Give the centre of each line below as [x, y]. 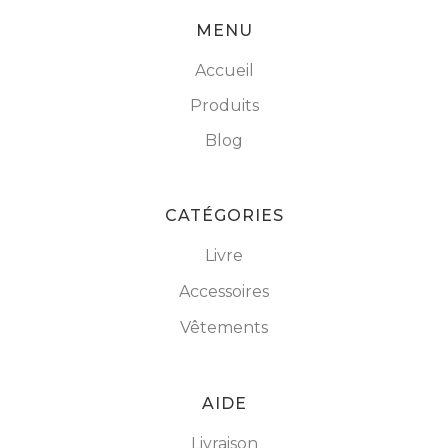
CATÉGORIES [224, 215]
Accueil [224, 70]
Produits [224, 105]
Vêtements [224, 327]
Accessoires [224, 291]
